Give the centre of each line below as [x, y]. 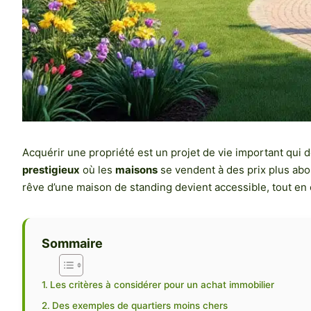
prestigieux [51, 169]
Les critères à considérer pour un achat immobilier [162, 284]
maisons [136, 169]
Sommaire [72, 244]
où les [98, 169]
